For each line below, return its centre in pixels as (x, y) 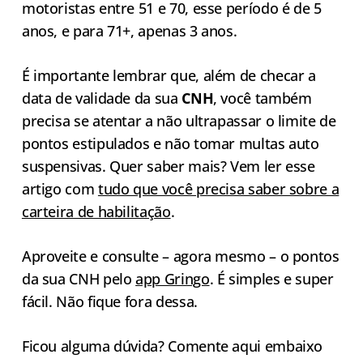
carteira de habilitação (96, 212)
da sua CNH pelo (79, 279)
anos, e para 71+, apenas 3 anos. (131, 31)
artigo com (60, 189)
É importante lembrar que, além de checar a (169, 76)
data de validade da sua (102, 98)
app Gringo (173, 279)
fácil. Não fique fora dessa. (111, 302)
